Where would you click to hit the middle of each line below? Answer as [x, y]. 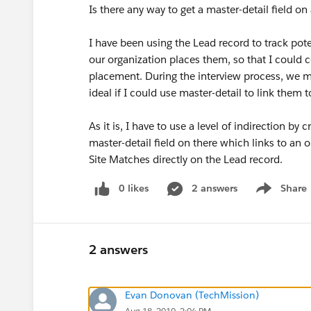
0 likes [134, 188]
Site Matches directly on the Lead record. [186, 159]
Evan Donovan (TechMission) [192, 295]
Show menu [279, 195]
